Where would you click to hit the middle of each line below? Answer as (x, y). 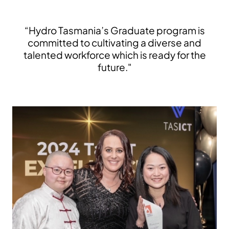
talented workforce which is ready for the (114, 54)
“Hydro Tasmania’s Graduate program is (114, 30)
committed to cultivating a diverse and (114, 42)
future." (114, 67)
